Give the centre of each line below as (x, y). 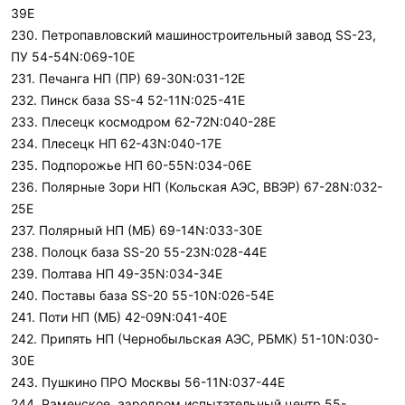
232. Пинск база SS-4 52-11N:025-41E (128, 100)
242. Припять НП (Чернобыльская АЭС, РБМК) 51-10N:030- (195, 339)
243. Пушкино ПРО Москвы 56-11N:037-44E (148, 382)
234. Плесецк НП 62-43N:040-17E (116, 143)
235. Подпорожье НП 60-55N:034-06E (131, 165)
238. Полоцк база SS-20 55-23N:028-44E (139, 252)
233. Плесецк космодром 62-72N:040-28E (143, 122)
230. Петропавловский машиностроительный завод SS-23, (193, 35)
